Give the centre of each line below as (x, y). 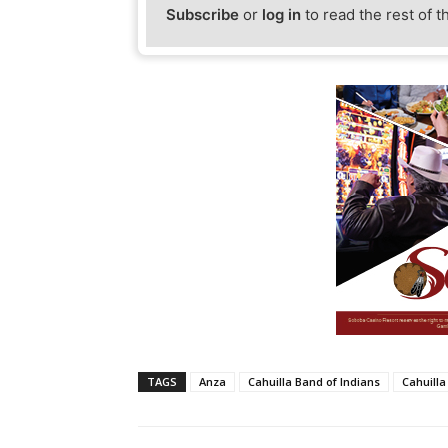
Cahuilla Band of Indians (314, 382)
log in (282, 15)
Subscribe (203, 15)
